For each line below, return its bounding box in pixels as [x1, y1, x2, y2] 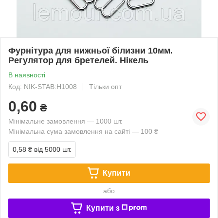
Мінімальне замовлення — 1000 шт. [8, 117, 123, 125]
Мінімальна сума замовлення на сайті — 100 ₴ [8, 127, 158, 135]
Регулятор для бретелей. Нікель [8, 55, 148, 65]
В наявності [8, 71, 45, 79]
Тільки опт [89, 82, 122, 91]
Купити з [86, 203, 120, 212]
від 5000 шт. [34, 145, 72, 153]
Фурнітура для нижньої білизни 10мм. [8, 45, 173, 55]
